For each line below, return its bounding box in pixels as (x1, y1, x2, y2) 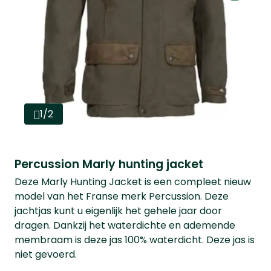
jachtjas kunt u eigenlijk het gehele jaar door (15, 203, 222, 218)
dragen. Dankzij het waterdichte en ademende (15, 218, 235, 232)
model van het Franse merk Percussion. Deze (15, 189, 229, 203)
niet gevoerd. (15, 247, 77, 261)
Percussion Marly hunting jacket (15, 155, 203, 172)
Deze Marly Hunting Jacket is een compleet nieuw (15, 174, 251, 189)
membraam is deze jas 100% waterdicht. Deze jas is (15, 232, 255, 247)
